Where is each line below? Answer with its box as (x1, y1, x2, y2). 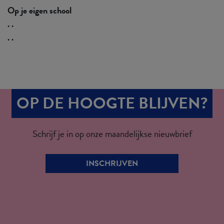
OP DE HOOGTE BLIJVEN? (16, 91, 207, 115)
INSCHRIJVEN (86, 157, 138, 169)
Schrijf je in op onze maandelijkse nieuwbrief (32, 126, 192, 141)
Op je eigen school (7, 3, 71, 17)
